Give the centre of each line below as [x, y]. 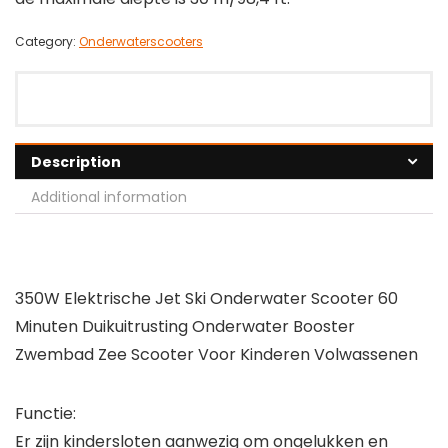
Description [76, 161]
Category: [47, 41]
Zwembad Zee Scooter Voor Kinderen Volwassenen [216, 354]
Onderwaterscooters [141, 41]
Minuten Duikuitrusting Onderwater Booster [185, 326]
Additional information [109, 196]
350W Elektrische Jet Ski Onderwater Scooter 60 [206, 298]
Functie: [45, 413]
